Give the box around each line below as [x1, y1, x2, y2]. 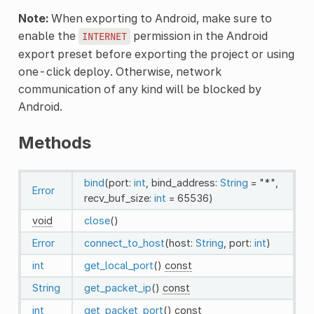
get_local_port [83, 259, 153, 271]
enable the [18, 28, 78, 43]
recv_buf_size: [83, 191, 154, 204]
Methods [18, 132, 91, 153]
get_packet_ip [83, 281, 151, 294]
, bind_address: [145, 176, 220, 189]
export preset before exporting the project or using [18, 46, 294, 61]
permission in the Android [130, 28, 268, 43]
